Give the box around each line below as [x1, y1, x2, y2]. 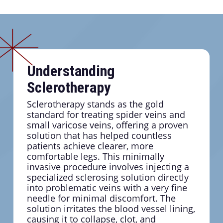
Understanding [26, 62, 115, 80]
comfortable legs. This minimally [26, 150, 164, 163]
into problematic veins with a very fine [26, 182, 187, 194]
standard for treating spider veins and [26, 109, 185, 121]
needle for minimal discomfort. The [26, 192, 176, 205]
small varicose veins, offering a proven [26, 119, 188, 131]
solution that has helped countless [26, 129, 172, 142]
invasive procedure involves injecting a [26, 161, 189, 173]
